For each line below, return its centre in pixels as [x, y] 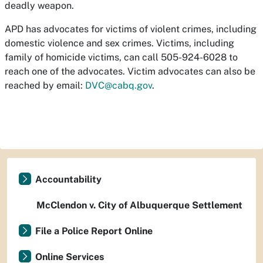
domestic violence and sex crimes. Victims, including [119, 43]
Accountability [68, 179]
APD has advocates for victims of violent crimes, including [131, 29]
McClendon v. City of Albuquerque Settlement [139, 205]
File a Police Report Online [94, 231]
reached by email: [45, 85]
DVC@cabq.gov [119, 85]
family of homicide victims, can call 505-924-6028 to [121, 57]
